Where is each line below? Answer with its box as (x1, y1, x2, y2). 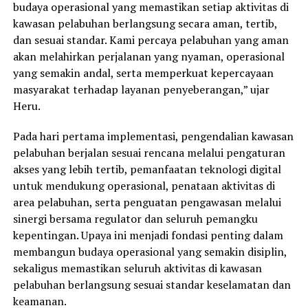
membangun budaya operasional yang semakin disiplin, (12, 243, 287, 259)
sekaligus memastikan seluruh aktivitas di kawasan (12, 260, 262, 276)
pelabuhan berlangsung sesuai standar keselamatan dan (12, 276, 291, 292)
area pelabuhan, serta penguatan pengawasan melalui (12, 194, 281, 210)
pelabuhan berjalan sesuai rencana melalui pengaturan (12, 144, 285, 160)
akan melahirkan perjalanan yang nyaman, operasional (12, 48, 285, 64)
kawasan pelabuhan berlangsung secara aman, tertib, (12, 15, 277, 31)
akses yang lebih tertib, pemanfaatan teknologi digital (12, 161, 281, 177)
